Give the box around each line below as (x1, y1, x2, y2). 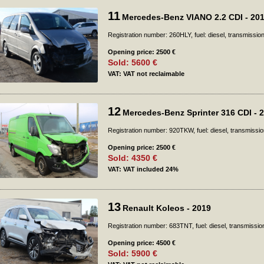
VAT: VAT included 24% (108, 166, 179, 173)
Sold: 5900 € (108, 249, 157, 258)
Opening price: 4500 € (108, 239, 176, 246)
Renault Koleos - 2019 (123, 203, 211, 213)
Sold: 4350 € (108, 153, 157, 163)
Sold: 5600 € (108, 58, 157, 67)
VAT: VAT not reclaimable (108, 70, 184, 77)
